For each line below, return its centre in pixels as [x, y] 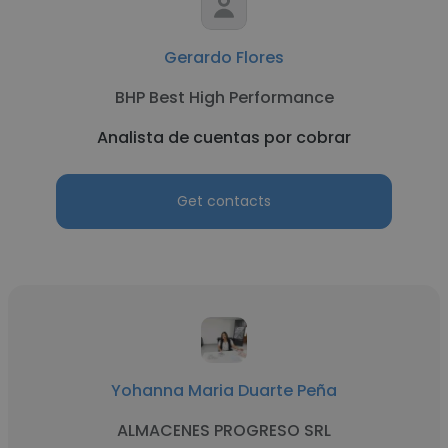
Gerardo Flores [224, 57]
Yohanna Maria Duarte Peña [224, 390]
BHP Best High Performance [224, 97]
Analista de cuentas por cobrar [224, 137]
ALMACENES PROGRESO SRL [224, 430]
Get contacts [224, 201]
